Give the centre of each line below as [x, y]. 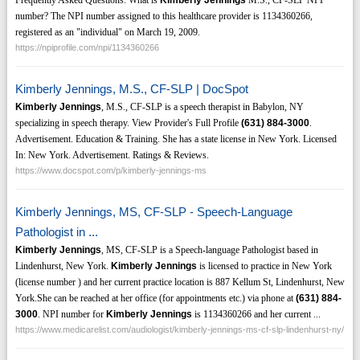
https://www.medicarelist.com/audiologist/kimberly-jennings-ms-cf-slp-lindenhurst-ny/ [179, 330]
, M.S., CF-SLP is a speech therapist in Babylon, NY [202, 107]
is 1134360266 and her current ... [256, 315]
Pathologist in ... [56, 232]
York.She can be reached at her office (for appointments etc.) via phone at [155, 299]
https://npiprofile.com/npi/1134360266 [87, 48]
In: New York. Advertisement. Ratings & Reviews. [112, 155]
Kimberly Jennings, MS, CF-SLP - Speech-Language [153, 212]
